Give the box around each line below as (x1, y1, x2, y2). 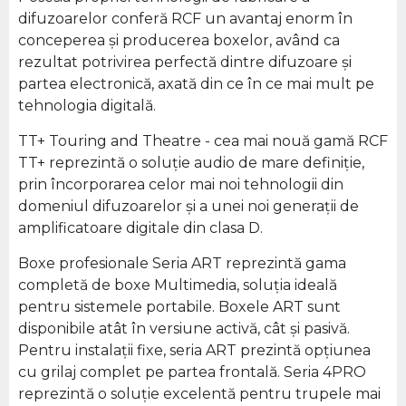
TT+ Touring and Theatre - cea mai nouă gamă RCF (18, 132, 388, 150)
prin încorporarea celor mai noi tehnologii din (18, 176, 343, 193)
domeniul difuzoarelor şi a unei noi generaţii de (18, 198, 359, 215)
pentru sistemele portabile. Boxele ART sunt (18, 298, 341, 315)
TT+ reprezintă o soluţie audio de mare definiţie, (18, 154, 364, 171)
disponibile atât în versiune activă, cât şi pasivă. (18, 320, 350, 337)
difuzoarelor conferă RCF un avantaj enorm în (18, 10, 353, 27)
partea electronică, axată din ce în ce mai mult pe (18, 75, 374, 92)
